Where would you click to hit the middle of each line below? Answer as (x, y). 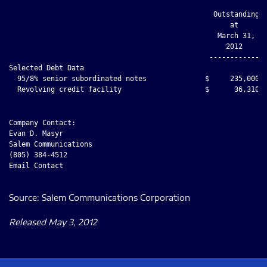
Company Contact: (42, 122)
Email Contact (36, 165)
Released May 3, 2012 (53, 222)
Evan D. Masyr (36, 133)
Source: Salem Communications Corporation (100, 197)
